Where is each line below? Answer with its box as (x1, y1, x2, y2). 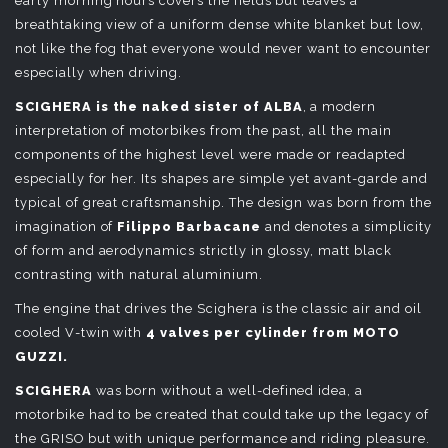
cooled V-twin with (15, 325, 147, 340)
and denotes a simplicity (260, 219, 432, 234)
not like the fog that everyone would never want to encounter (15, 41, 431, 56)
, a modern (302, 99, 377, 114)
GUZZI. (15, 349, 68, 364)
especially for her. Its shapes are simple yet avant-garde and (15, 171, 428, 186)
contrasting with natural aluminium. (15, 267, 263, 282)
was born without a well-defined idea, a (95, 383, 364, 398)
